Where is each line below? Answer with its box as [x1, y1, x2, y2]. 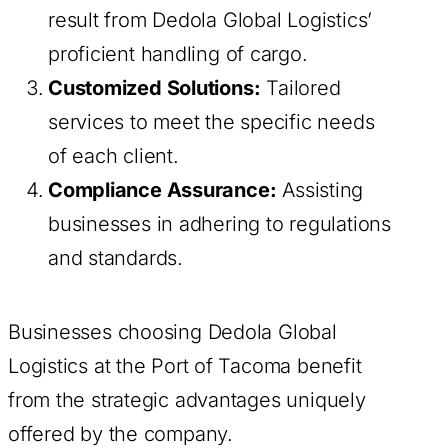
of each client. [48, 144, 179, 169]
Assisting [276, 178, 364, 203]
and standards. [48, 246, 183, 271]
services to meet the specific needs [48, 110, 375, 135]
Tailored [260, 76, 341, 101]
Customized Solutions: [48, 76, 261, 101]
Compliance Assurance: [48, 178, 277, 203]
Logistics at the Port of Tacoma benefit [8, 354, 362, 379]
